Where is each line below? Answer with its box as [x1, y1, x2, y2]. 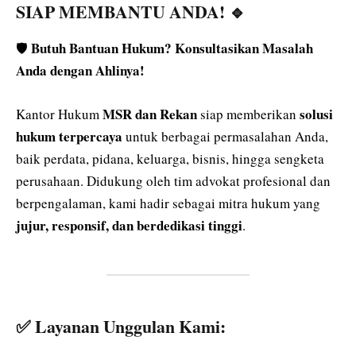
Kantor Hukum [16, 104, 103, 123]
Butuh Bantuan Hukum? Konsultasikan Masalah [31, 38, 313, 59]
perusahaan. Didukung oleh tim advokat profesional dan [16, 171, 331, 190]
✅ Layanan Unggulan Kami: [16, 313, 226, 339]
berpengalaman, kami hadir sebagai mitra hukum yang [16, 193, 320, 212]
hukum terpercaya [16, 126, 122, 146]
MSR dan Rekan [103, 103, 197, 124]
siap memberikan [197, 104, 300, 123]
